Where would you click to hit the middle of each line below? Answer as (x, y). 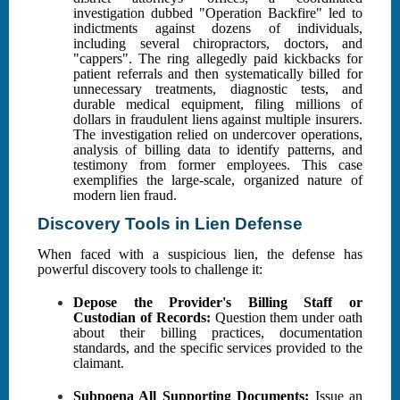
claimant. (99, 363)
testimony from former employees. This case (218, 165)
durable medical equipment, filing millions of (218, 104)
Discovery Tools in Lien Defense (170, 224)
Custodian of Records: (142, 318)
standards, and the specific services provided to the (218, 348)
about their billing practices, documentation (218, 333)
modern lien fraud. (125, 196)
